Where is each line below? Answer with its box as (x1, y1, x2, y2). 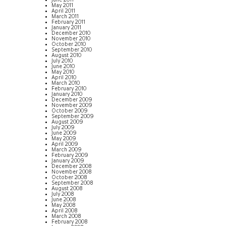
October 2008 (51, 175, 87, 181)
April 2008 (51, 208, 78, 214)
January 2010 (51, 91, 82, 97)
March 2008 (51, 213, 81, 219)
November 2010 (51, 36, 90, 42)
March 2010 (51, 80, 80, 86)
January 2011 (51, 25, 81, 31)
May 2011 (51, 3, 73, 9)
